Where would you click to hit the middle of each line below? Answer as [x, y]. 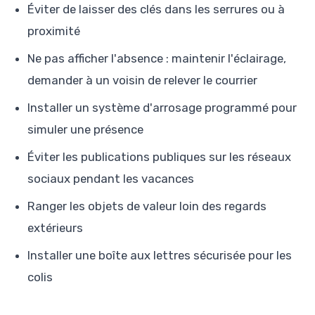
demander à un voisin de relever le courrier [142, 80]
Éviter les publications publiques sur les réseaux [159, 156]
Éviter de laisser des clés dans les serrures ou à [156, 9]
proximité [54, 31]
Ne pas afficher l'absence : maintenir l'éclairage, [157, 58]
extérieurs [55, 227]
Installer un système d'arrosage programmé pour [162, 107]
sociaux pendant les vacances [111, 178]
